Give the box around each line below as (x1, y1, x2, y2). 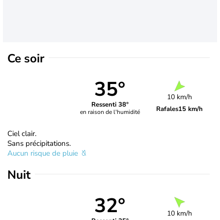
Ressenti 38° (91, 100, 129, 110)
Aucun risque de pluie (7, 148, 80, 158)
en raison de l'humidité (80, 108, 140, 116)
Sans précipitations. (7, 138, 71, 148)
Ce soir (7, 50, 44, 66)
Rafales (156, 104, 179, 113)
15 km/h (178, 104, 203, 113)
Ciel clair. (7, 128, 36, 138)
